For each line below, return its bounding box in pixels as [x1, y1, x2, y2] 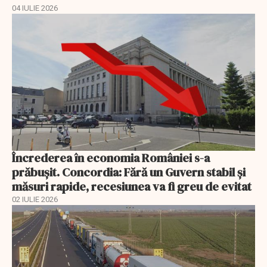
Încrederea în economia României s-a [12, 149, 210, 166]
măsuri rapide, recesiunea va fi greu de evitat [12, 178, 252, 195]
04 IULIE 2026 [12, 4, 58, 13]
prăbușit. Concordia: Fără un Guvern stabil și [12, 163, 246, 181]
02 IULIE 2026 [12, 194, 58, 204]
